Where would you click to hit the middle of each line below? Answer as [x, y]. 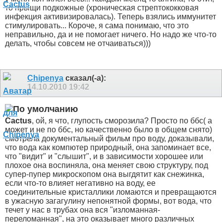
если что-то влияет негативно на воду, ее [80, 183]
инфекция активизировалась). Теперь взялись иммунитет [111, 17]
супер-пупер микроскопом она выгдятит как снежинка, [105, 174]
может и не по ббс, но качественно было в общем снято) [109, 129]
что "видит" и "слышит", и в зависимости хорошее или [104, 156]
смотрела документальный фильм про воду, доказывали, [110, 138]
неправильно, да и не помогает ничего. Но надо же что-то [111, 35]
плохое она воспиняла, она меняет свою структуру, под [107, 165]
